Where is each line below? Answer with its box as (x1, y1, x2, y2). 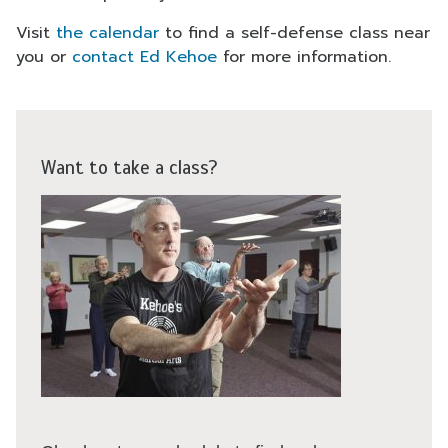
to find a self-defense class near (159, 21, 430, 45)
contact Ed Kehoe (72, 45, 217, 69)
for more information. (217, 45, 391, 69)
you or (16, 45, 72, 69)
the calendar (56, 21, 159, 45)
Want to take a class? (41, 155, 218, 179)
